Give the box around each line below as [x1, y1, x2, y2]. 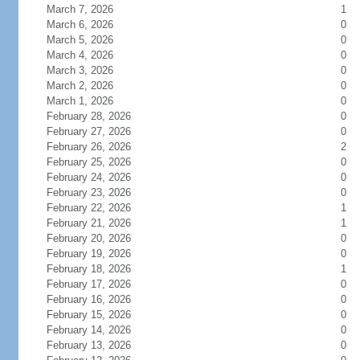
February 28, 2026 [46, 110, 131, 122]
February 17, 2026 [46, 278, 131, 290]
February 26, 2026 [46, 141, 131, 153]
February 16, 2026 [46, 293, 131, 305]
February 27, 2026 [46, 125, 131, 137]
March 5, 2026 [46, 34, 113, 46]
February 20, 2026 [46, 232, 131, 244]
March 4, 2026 [46, 49, 113, 61]
